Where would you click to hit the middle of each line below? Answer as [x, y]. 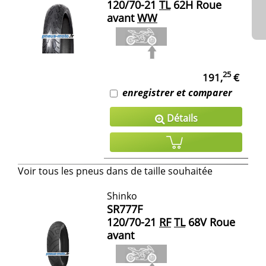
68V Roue [210, 222]
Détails [181, 118]
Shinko [122, 196]
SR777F [125, 209]
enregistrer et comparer [177, 92]
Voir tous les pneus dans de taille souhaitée [115, 171]
